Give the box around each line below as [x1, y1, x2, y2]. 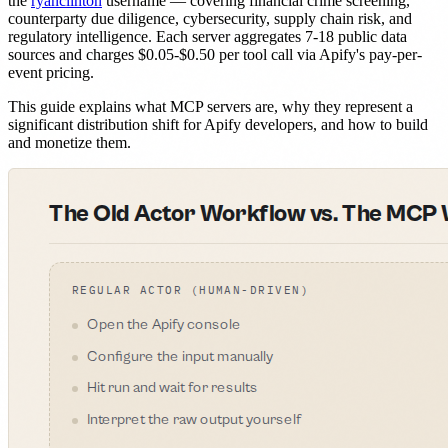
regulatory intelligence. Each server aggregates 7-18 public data [8, 27, 407, 45]
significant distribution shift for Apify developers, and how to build [8, 115, 428, 133]
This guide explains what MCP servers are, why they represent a [8, 97, 413, 115]
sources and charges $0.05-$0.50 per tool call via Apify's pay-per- [8, 45, 422, 63]
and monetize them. [8, 133, 131, 151]
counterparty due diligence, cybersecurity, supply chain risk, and [8, 9, 412, 27]
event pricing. [8, 63, 94, 81]
